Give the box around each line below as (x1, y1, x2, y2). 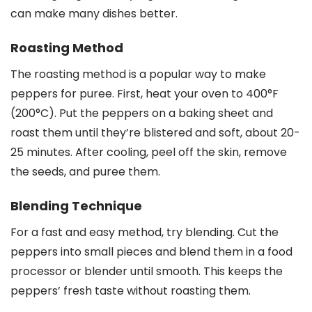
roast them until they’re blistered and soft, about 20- (10, 125, 300, 141)
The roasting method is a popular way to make (10, 66, 266, 82)
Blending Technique (10, 197, 142, 214)
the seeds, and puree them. (10, 164, 160, 180)
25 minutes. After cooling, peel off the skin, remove (10, 144, 287, 160)
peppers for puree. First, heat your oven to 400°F (10, 86, 279, 102)
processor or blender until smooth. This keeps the (10, 263, 283, 279)
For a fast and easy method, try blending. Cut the (10, 224, 279, 240)
